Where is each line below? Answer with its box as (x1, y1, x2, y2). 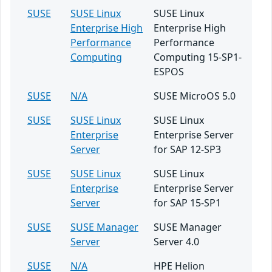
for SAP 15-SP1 (154, 196, 221, 209)
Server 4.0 (154, 235, 199, 248)
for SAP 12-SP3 (154, 143, 221, 156)
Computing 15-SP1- (154, 50, 242, 64)
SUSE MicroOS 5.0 (154, 89, 236, 103)
